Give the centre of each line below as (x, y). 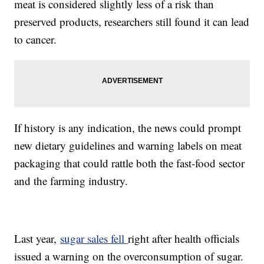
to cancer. (36, 39)
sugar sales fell (94, 239)
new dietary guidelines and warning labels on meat (128, 146)
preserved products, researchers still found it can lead (132, 22)
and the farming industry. (71, 181)
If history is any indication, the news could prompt (128, 128)
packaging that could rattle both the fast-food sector (130, 163)
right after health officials (184, 239)
